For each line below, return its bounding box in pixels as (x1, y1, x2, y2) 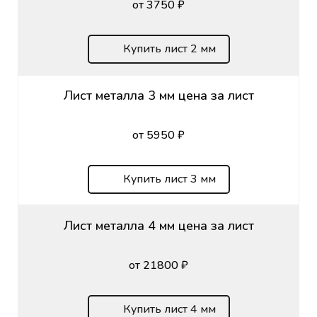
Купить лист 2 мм (122, 40, 216, 57)
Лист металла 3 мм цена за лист (63, 86, 254, 104)
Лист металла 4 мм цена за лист (63, 217, 254, 234)
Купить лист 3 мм (122, 171, 216, 187)
